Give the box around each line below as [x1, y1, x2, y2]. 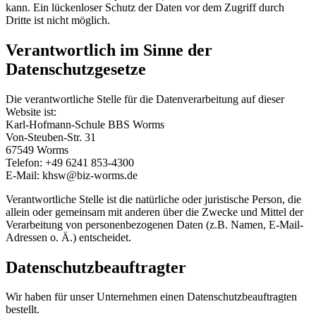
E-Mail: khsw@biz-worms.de [6, 169, 138, 181]
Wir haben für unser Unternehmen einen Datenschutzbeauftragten [6, 291, 297, 303]
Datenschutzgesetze [6, 59, 146, 78]
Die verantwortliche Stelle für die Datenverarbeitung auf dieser [6, 92, 284, 105]
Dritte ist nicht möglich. [6, 13, 110, 26]
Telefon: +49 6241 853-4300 [6, 156, 134, 169]
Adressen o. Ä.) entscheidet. [6, 231, 131, 243]
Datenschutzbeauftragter [6, 257, 186, 276]
